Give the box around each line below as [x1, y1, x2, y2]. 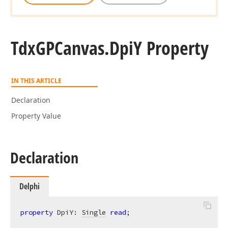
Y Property [133, 36, 209, 61]
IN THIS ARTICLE [11, 76, 62, 85]
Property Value [11, 111, 61, 121]
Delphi [19, 181, 40, 192]
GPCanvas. [36, 36, 109, 61]
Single [81, 208, 106, 217]
